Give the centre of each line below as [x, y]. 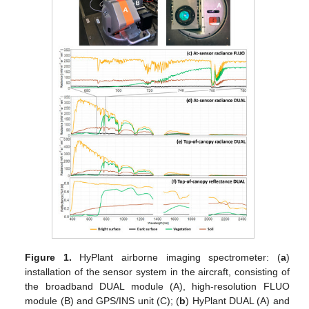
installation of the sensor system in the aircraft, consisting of [157, 272]
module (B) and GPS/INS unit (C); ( [102, 301]
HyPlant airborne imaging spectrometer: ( [176, 258]
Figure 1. [48, 258]
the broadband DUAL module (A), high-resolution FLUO [157, 287]
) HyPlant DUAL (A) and [238, 301]
